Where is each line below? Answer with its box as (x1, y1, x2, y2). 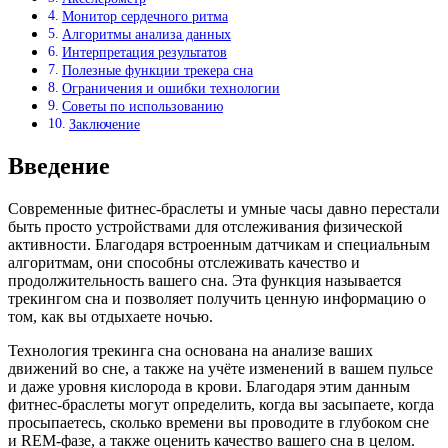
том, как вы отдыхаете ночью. (8, 307, 213, 325)
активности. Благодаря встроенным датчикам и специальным (8, 235, 430, 253)
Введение (8, 153, 110, 180)
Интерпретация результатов (61, 44, 227, 61)
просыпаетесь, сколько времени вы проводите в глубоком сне (8, 413, 429, 431)
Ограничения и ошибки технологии (61, 80, 280, 97)
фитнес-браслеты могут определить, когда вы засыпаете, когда (8, 395, 434, 413)
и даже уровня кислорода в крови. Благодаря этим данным (8, 377, 410, 395)
